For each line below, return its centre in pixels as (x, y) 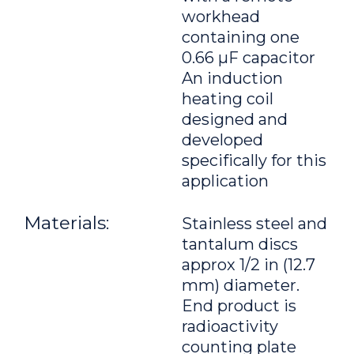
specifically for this (254, 160)
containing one (241, 37)
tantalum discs (240, 244)
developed (222, 140)
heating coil (228, 99)
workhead (221, 17)
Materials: (66, 223)
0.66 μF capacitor (249, 58)
